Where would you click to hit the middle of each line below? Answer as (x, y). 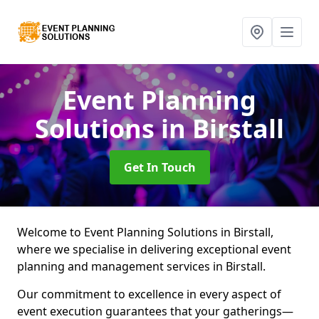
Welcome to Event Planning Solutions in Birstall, (145, 232)
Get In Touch (159, 167)
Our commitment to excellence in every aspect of (149, 294)
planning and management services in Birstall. (141, 266)
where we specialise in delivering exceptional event (154, 249)
